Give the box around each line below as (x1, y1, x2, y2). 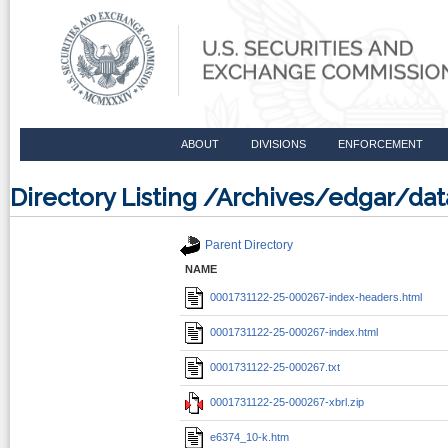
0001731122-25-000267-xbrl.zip (210, 395, 364, 408)
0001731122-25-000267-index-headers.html (210, 290, 422, 303)
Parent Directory (205, 238, 293, 253)
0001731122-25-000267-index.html (210, 325, 378, 338)
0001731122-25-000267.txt (210, 360, 340, 373)
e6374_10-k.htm (210, 430, 289, 443)
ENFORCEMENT (338, 138, 423, 150)
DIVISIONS (251, 138, 306, 150)
